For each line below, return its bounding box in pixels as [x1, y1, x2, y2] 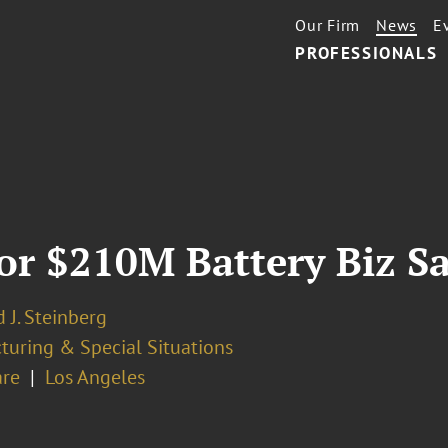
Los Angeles [44, 364, 145, 390]
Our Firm [295, 15, 361, 35]
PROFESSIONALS [295, 42, 438, 64]
